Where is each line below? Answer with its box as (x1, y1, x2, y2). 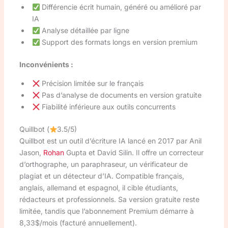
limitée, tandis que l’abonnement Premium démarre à (19, 207, 194, 216)
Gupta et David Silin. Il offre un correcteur (64, 148, 204, 157)
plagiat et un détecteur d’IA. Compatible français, (19, 172, 184, 181)
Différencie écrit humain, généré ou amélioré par (40, 3, 202, 12)
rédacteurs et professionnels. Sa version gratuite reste (19, 195, 199, 204)
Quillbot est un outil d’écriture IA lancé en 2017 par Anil (19, 136, 202, 146)
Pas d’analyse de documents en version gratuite (40, 91, 202, 100)
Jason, (19, 148, 43, 157)
